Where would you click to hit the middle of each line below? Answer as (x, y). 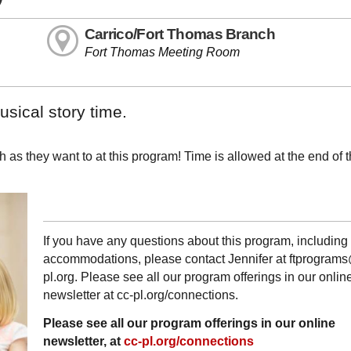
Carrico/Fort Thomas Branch (180, 34)
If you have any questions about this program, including (195, 241)
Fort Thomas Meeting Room (162, 52)
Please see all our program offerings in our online (189, 323)
